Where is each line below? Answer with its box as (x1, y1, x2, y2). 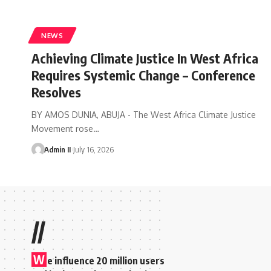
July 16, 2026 (73, 144, 114, 154)
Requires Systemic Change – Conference (31, 66, 255, 83)
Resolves (31, 83, 81, 100)
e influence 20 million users (47, 254, 165, 267)
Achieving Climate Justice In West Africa (31, 49, 258, 67)
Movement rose (31, 123, 93, 134)
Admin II (44, 144, 71, 154)
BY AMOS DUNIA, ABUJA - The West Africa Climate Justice (31, 109, 256, 120)
